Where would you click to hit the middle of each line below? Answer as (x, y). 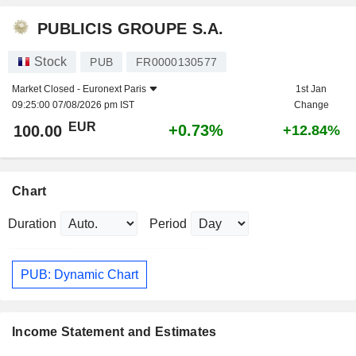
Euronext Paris (114, 89)
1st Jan (311, 89)
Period (168, 224)
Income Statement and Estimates (114, 332)
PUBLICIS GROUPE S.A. (131, 28)
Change (311, 105)
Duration (32, 224)
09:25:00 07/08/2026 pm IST (73, 105)
